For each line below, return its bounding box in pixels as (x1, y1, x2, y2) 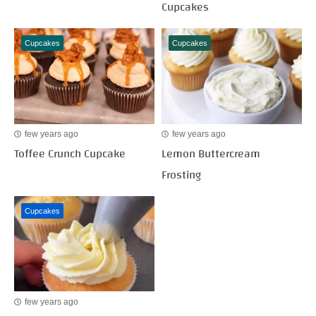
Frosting (162, 164, 201, 186)
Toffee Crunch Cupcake (14, 142, 126, 164)
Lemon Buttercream (162, 142, 260, 164)
